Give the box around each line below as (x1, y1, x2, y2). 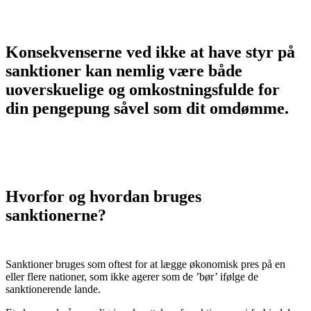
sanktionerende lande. (6, 283, 101, 295)
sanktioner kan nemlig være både (6, 61, 242, 80)
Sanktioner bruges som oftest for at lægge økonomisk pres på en (6, 258, 285, 270)
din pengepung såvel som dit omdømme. (6, 99, 289, 117)
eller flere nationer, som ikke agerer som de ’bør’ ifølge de (6, 270, 258, 283)
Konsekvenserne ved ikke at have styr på (6, 42, 295, 61)
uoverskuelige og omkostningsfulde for (6, 80, 280, 99)
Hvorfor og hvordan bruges (6, 187, 201, 205)
